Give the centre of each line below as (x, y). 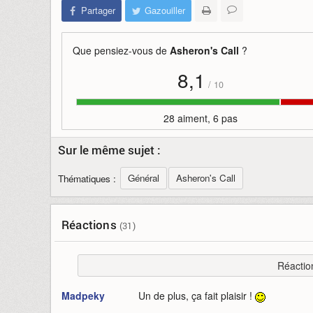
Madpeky (83, 296)
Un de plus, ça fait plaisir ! (197, 296)
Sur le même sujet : (109, 150)
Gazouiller (165, 10)
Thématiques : (87, 179)
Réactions (90, 224)
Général (144, 178)
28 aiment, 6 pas (201, 118)
